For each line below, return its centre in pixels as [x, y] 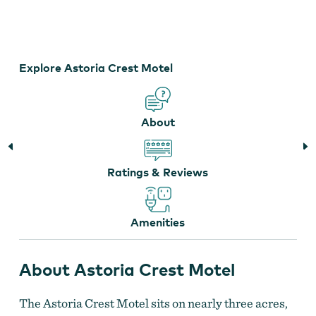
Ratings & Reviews [158, 172]
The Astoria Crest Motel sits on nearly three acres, [153, 303]
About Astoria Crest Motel [127, 269]
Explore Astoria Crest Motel [96, 67]
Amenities [158, 222]
